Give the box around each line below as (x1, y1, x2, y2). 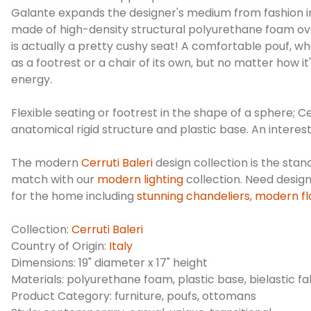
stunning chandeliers (137, 187, 250, 204)
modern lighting (97, 171, 183, 187)
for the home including (11, 187, 137, 204)
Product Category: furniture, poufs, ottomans (11, 287, 256, 304)
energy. (11, 71, 52, 87)
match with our (11, 171, 97, 187)
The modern (11, 154, 81, 171)
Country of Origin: (11, 237, 109, 254)
